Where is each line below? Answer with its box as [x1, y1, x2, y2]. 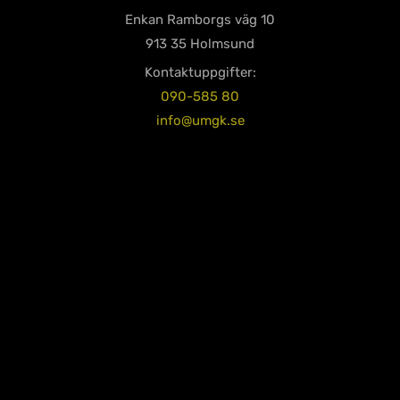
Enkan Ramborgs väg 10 [125, 11, 275, 28]
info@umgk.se [155, 112, 245, 129]
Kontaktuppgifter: [144, 63, 256, 80]
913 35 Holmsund [146, 35, 254, 52]
